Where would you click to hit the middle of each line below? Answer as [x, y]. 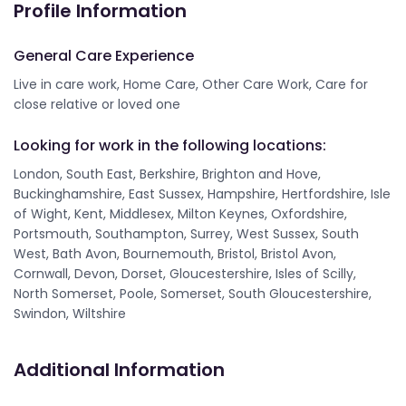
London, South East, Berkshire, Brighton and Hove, [167, 174]
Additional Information [119, 370]
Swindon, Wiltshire [70, 314]
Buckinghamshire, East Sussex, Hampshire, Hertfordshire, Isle [202, 194]
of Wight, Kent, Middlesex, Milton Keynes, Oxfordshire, [180, 214]
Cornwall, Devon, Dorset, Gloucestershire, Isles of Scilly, [185, 274]
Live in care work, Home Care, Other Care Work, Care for [191, 84]
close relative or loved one [97, 104]
